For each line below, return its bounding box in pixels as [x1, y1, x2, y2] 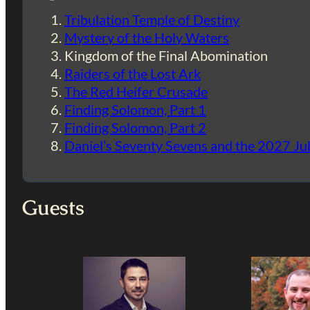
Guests [22, 194, 84, 221]
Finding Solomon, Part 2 [64, 119, 206, 136]
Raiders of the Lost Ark [64, 65, 201, 82]
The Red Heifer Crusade [64, 83, 208, 100]
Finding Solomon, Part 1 [64, 101, 206, 118]
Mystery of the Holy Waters [64, 29, 229, 46]
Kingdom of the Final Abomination [64, 47, 268, 64]
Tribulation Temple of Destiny [64, 11, 239, 28]
